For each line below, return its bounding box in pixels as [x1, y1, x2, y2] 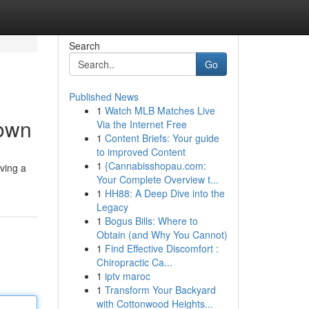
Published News [68, 90, 139, 103]
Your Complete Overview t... [96, 172, 219, 186]
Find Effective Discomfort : [104, 241, 219, 255]
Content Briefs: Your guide [104, 131, 219, 145]
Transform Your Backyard [104, 283, 216, 297]
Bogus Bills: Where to [104, 214, 198, 228]
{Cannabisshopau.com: [104, 159, 206, 172]
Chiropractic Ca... [96, 255, 172, 269]
